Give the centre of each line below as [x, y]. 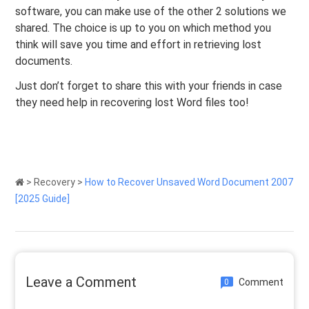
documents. [44, 61]
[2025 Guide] [43, 198]
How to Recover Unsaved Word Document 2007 [189, 182]
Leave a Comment [81, 282]
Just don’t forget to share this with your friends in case [149, 86]
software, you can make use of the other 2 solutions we [151, 11]
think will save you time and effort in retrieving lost [139, 44]
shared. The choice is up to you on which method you [143, 28]
